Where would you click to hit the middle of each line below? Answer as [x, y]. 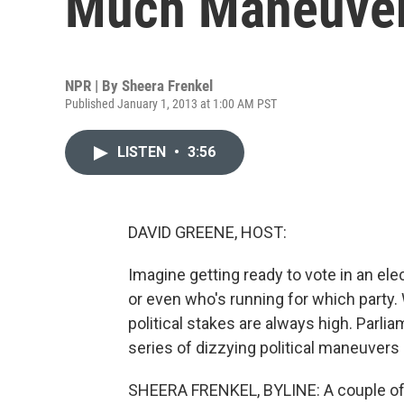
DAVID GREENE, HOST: [207, 232]
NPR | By [93, 86]
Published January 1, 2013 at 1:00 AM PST [171, 104]
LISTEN [143, 152]
